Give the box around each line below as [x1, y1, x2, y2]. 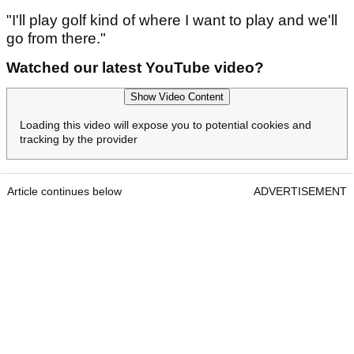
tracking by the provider [20, 133, 137, 146]
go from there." [6, 30, 106, 47]
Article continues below [7, 185, 122, 198]
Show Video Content [130, 91, 224, 104]
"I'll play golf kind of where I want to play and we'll [6, 12, 337, 29]
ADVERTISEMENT [254, 185, 347, 198]
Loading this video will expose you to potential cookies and [20, 119, 311, 132]
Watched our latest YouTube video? [6, 59, 264, 77]
